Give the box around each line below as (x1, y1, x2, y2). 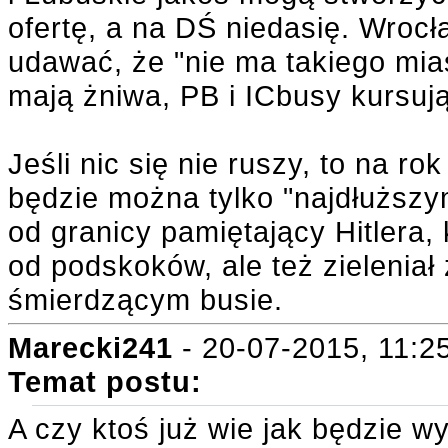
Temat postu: (8, 365, 202, 398)
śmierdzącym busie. (8, 283, 283, 316)
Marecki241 (8, 331, 173, 364)
